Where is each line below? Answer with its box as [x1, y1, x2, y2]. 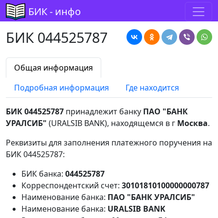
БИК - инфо [28, 5, 81, 18]
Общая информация [14, 62, 93, 73]
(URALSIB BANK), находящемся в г [47, 118, 177, 128]
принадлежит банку [64, 106, 143, 117]
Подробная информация [14, 82, 109, 93]
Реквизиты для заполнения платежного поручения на [6, 137, 212, 148]
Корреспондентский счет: [21, 180, 122, 191]
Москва [177, 118, 208, 128]
